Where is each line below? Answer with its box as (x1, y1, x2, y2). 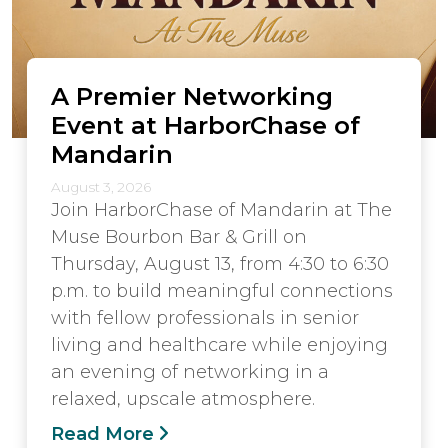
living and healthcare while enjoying (51, 334, 388, 356)
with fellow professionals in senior (51, 307, 359, 329)
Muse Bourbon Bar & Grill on (51, 226, 307, 248)
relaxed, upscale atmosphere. (51, 388, 315, 410)
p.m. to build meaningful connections (51, 280, 393, 302)
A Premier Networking (51, 81, 333, 111)
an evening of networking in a (51, 361, 329, 383)
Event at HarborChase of (51, 110, 360, 140)
